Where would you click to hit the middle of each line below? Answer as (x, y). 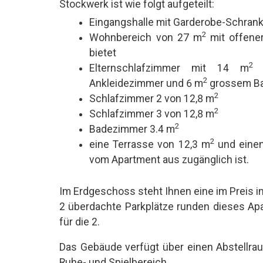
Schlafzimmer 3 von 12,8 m (152, 114)
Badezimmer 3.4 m (132, 129)
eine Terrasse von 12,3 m (150, 144)
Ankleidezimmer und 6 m (146, 83)
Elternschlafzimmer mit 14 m (169, 68)
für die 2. (79, 222)
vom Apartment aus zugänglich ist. (169, 159)
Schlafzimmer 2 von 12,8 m (152, 98)
